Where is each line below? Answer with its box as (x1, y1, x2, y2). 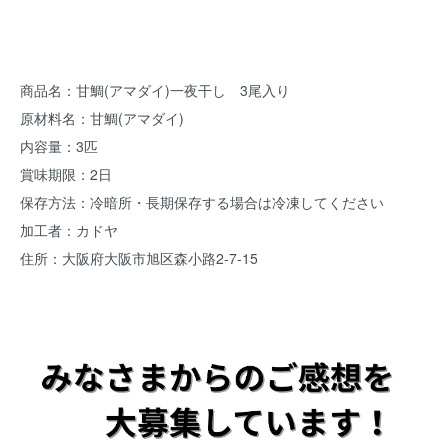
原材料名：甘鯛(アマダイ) (20, 108, 184, 128)
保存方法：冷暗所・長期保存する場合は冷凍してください (20, 192, 384, 212)
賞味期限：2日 (20, 164, 112, 184)
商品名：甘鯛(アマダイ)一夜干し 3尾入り (20, 80, 290, 100)
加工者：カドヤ (20, 220, 118, 240)
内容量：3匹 (20, 136, 98, 156)
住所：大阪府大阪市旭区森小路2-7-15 (20, 248, 258, 268)
